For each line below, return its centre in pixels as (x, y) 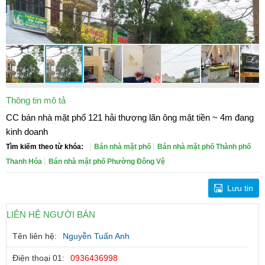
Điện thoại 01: (38, 258)
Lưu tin (240, 188)
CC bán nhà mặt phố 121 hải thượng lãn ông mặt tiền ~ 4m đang (130, 117)
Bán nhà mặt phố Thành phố (204, 147)
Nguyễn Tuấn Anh (96, 236)
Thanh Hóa (24, 161)
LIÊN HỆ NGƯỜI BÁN (51, 214)
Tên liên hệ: (35, 236)
